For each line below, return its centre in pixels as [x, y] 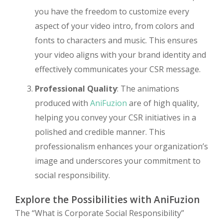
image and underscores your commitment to [118, 161]
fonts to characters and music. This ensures [116, 40]
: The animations [148, 89]
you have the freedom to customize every [112, 11]
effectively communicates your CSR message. [118, 69]
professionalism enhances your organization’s [121, 146]
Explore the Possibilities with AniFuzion [107, 200]
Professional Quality [76, 89]
